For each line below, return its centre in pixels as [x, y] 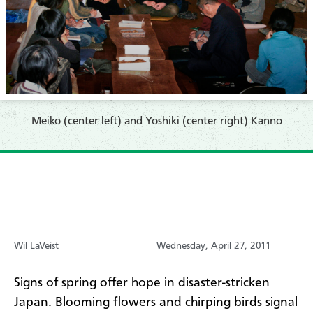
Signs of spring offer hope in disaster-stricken [142, 283]
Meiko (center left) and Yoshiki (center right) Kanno [156, 121]
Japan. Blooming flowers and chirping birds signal [156, 302]
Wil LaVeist [36, 246]
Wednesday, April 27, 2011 [214, 246]
